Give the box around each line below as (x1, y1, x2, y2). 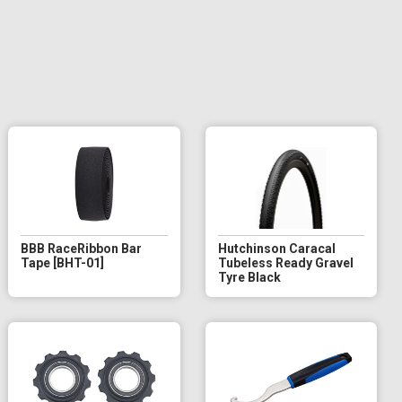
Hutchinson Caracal (217, 240, 336, 256)
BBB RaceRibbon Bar (21, 240, 143, 256)
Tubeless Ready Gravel (217, 255, 354, 270)
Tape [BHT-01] (21, 255, 105, 270)
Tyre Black (217, 269, 281, 284)
